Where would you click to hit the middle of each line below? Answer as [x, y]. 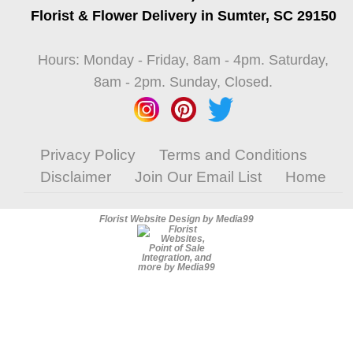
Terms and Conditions [234, 155]
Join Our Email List [199, 177]
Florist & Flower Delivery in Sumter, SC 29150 [183, 16]
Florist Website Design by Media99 [176, 219]
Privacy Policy [88, 155]
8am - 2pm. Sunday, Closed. [184, 82]
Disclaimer [76, 177]
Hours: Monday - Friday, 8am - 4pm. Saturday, [184, 60]
